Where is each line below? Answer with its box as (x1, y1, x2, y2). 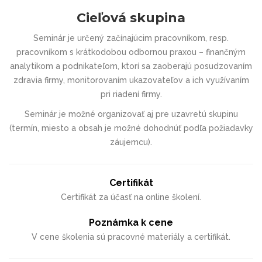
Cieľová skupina (77, 9, 185, 26)
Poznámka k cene (89, 216, 173, 228)
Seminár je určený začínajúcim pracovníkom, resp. (33, 33, 229, 43)
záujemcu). (110, 137, 152, 147)
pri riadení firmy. (100, 89, 162, 99)
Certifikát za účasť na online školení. (61, 192, 201, 202)
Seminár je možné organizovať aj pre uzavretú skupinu (24, 109, 238, 119)
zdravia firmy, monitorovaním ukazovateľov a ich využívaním (13, 75, 249, 85)
